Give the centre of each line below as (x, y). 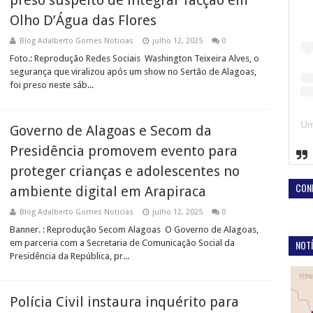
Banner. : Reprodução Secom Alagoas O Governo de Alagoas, (134, 230)
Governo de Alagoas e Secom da (111, 131)
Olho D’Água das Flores (83, 20)
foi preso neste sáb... (52, 85)
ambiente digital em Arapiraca (108, 191)
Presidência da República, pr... (70, 256)
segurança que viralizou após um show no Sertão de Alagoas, (133, 72)
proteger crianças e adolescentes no (125, 171)
